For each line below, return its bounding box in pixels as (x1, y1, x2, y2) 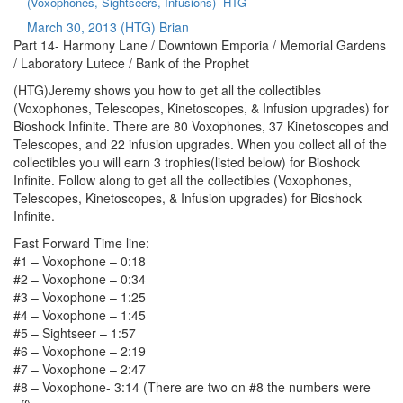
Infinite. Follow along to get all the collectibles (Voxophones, (13, 170, 352, 189)
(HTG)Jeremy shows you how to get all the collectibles (13, 80, 321, 99)
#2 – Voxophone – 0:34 (13, 269, 146, 288)
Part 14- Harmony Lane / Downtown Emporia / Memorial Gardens (13, 35, 386, 54)
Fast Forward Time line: (13, 233, 149, 252)
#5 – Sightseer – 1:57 (13, 323, 136, 342)
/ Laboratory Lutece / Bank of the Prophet (13, 53, 249, 72)
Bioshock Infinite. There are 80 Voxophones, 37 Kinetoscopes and (13, 116, 389, 135)
